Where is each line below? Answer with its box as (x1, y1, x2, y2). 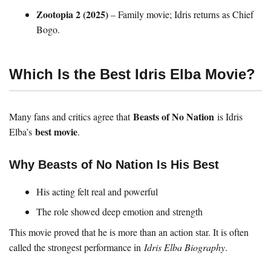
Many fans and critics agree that (9, 109, 133, 123)
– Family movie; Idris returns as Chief (108, 8, 253, 21)
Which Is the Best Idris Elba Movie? (9, 66, 255, 82)
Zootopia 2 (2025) (36, 7, 108, 21)
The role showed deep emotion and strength (36, 204, 203, 218)
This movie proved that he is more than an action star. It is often (9, 225, 249, 238)
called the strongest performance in (9, 240, 144, 253)
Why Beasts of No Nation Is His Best (9, 157, 219, 171)
